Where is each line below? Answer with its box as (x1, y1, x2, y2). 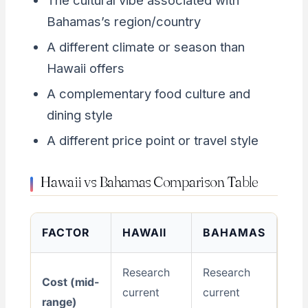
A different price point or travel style (46, 133, 258, 148)
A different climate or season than (46, 39, 245, 55)
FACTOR (41, 225, 89, 239)
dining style (46, 107, 113, 123)
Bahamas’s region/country (46, 14, 201, 30)
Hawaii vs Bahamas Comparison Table (39, 173, 258, 191)
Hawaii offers (46, 60, 124, 76)
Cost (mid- (41, 275, 99, 289)
